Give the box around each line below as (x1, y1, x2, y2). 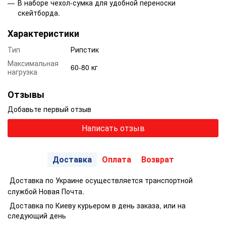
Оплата (101, 153, 131, 165)
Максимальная (8, 58, 59, 69)
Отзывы (8, 88, 44, 101)
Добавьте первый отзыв (8, 104, 91, 115)
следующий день (8, 210, 66, 221)
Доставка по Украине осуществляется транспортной (10, 175, 193, 186)
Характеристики (8, 27, 79, 40)
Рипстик (71, 44, 99, 55)
